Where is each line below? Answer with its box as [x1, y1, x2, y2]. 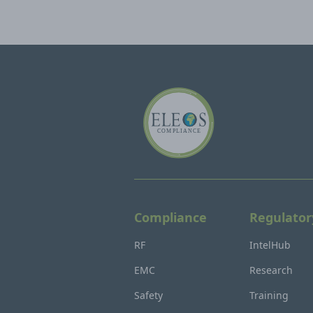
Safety [134, 289, 163, 302]
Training [249, 289, 289, 302]
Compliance [134, 209, 207, 226]
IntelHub [249, 238, 291, 252]
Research [249, 263, 293, 277]
